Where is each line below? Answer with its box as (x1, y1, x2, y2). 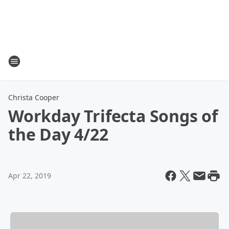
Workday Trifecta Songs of (8, 105, 218, 127)
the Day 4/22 (8, 123, 108, 145)
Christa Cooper (8, 93, 59, 102)
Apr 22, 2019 (8, 171, 51, 180)
